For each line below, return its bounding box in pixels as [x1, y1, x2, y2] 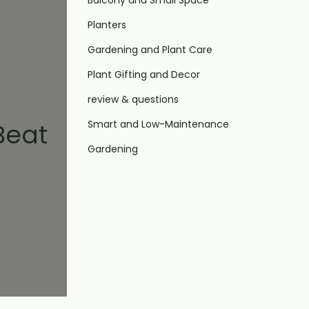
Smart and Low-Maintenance [88, 117, 229, 131]
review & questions [88, 92, 179, 106]
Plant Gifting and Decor [88, 68, 200, 81]
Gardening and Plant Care [88, 43, 212, 57]
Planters [88, 18, 126, 32]
